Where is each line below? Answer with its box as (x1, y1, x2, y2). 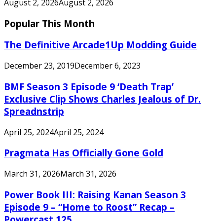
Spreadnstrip (4, 105, 64, 117)
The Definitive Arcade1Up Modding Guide (4, 38, 197, 51)
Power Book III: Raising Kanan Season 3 (4, 188, 186, 201)
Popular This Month (4, 17, 95, 30)
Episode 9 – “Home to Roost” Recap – (4, 200, 175, 213)
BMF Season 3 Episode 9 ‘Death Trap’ (4, 80, 174, 93)
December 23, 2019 (4, 60, 74, 72)
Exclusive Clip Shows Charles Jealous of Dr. (4, 92, 201, 105)
